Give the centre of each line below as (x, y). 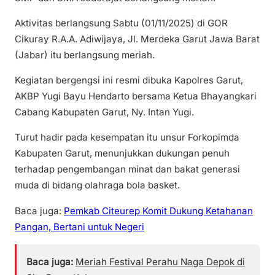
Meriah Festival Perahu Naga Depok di (160, 261)
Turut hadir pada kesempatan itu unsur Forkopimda (127, 137)
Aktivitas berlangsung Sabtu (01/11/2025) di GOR (121, 23)
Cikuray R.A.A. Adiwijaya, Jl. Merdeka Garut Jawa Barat (137, 39)
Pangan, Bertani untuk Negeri (79, 227)
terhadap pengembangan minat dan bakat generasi (127, 169)
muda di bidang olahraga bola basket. (97, 185)
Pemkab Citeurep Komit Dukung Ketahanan (158, 211)
